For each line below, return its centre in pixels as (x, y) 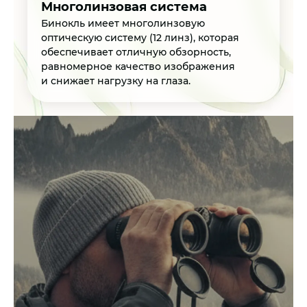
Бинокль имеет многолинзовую (123, 24)
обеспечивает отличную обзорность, (136, 52)
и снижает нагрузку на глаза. (116, 81)
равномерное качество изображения (138, 67)
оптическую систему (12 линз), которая (140, 38)
